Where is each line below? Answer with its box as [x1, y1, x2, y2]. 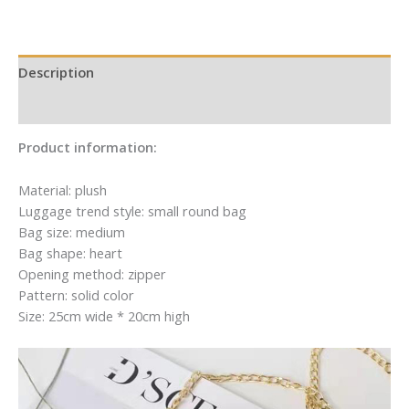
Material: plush [18, 180, 107, 199]
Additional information [18, 97, 169, 116]
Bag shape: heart [18, 243, 122, 262]
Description [18, 62, 94, 81]
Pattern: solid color [18, 285, 134, 304]
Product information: [18, 138, 157, 157]
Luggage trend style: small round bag [18, 201, 246, 220]
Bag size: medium [18, 222, 125, 241]
